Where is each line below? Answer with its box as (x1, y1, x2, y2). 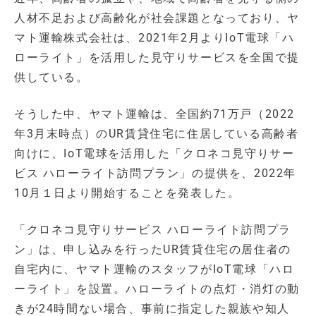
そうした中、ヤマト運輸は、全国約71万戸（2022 (14, 107, 295, 121)
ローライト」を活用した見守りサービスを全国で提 (14, 51, 300, 65)
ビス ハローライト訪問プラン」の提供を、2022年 (14, 166, 296, 181)
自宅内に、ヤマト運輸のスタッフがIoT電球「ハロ (14, 262, 295, 276)
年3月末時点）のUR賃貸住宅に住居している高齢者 (14, 127, 299, 141)
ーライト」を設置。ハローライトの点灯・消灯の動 (14, 282, 300, 296)
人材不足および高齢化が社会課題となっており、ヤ (14, 11, 300, 25)
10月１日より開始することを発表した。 (14, 186, 241, 200)
